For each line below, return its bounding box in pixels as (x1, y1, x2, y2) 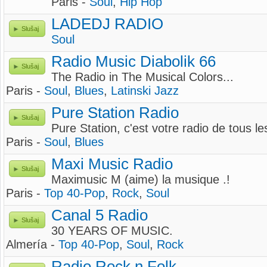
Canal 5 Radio (51, 207, 148, 223)
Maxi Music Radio (51, 156, 173, 172)
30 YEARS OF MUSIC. (51, 224, 173, 237)
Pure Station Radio (51, 104, 179, 121)
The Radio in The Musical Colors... (51, 70, 234, 83)
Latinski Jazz (111, 84, 179, 97)
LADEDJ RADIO (51, 15, 163, 32)
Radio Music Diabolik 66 (51, 53, 216, 70)
